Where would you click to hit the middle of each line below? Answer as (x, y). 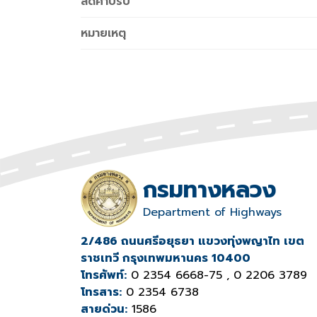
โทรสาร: (101, 292)
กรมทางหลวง (209, 190)
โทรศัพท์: (104, 275)
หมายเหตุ (103, 34)
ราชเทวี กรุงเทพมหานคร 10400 (166, 258)
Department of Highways (212, 212)
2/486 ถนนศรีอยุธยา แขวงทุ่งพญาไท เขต (192, 241)
